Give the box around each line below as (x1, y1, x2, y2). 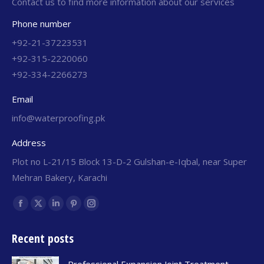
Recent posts (12, 230, 74, 246)
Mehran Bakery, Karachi (12, 171, 107, 183)
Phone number (12, 17, 71, 29)
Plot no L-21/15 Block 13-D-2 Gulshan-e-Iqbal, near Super (12, 155, 247, 167)
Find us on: (12, 196, 54, 208)
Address (12, 136, 46, 148)
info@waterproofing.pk (12, 111, 105, 124)
